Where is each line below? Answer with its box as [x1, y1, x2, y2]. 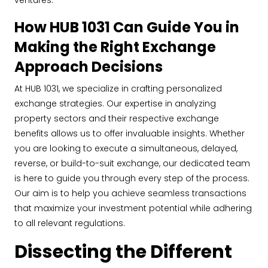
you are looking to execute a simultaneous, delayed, [14, 142, 237, 154]
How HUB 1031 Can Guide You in [14, 17, 239, 37]
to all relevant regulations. [14, 217, 125, 229]
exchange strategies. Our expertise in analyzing [14, 98, 216, 109]
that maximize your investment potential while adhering [14, 202, 252, 214]
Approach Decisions [14, 57, 163, 77]
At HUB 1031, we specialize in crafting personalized [14, 83, 222, 95]
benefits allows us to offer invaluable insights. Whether [14, 127, 245, 139]
